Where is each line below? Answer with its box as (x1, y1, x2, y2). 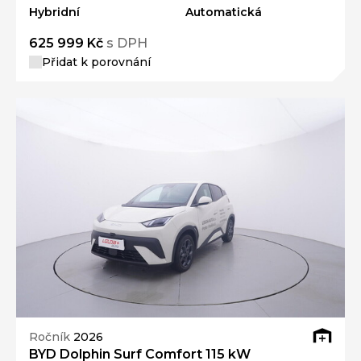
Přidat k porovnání (42, 55, 151, 70)
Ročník (29, 329, 73, 344)
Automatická (185, 5, 262, 20)
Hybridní (29, 5, 80, 20)
